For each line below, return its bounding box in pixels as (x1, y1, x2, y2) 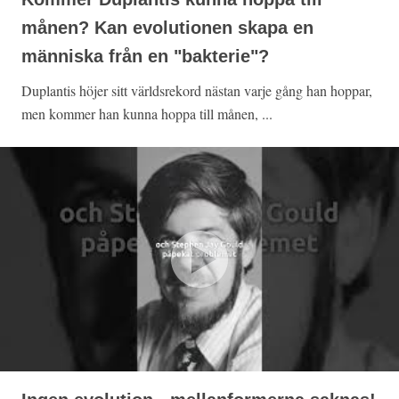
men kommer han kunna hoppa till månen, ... (21, 104, 273, 124)
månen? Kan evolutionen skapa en (21, 18, 313, 38)
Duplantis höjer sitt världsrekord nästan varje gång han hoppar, (21, 81, 372, 101)
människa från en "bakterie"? (21, 46, 269, 67)
